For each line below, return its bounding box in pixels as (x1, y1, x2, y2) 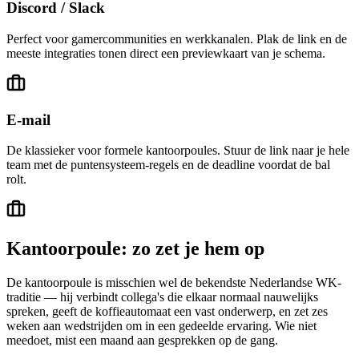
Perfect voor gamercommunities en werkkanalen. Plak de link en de (6, 32, 347, 46)
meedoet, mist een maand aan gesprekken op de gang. (6, 333, 278, 348)
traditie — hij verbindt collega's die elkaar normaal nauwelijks (6, 290, 318, 305)
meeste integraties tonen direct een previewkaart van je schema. (6, 46, 325, 60)
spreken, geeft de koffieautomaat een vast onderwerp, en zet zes (6, 305, 328, 319)
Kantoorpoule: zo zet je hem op (6, 238, 264, 260)
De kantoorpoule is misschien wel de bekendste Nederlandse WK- (6, 276, 341, 290)
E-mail (6, 111, 50, 128)
